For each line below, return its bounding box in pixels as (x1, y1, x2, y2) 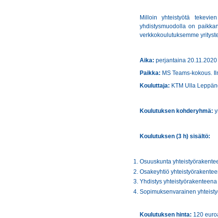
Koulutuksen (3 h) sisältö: (140, 133, 210, 140)
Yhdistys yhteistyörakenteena (140, 178, 217, 185)
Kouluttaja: (140, 82, 170, 89)
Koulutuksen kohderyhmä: (140, 108, 213, 114)
